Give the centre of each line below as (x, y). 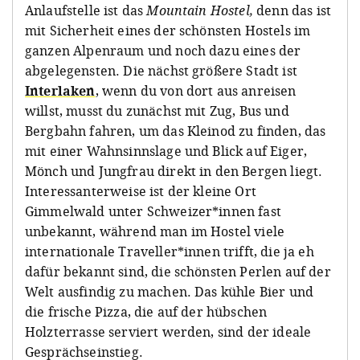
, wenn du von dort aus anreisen (196, 90)
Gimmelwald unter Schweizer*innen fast (153, 211)
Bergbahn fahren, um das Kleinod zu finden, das (176, 131)
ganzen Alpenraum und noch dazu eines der (163, 50)
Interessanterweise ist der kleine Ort (141, 191)
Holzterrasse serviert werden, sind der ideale (168, 331)
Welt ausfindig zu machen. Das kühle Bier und (170, 291)
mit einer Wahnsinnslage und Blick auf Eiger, (166, 151)
